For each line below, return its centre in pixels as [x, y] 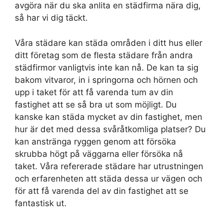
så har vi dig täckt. [51, 18]
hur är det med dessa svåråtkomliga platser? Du [110, 129]
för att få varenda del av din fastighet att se [102, 191]
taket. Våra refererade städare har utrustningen [109, 166]
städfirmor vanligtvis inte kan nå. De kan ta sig [107, 67]
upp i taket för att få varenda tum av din [94, 92]
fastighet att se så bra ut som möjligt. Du [96, 104]
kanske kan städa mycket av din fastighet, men [109, 117]
